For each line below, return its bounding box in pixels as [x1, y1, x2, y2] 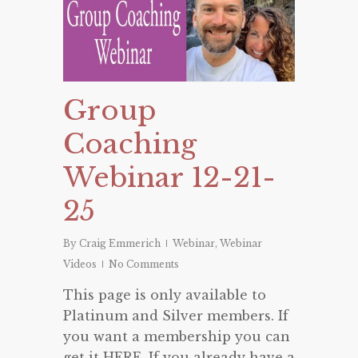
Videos [63, 258, 97, 271]
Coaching [63, 127, 197, 161]
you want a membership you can [63, 328, 290, 345]
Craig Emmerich [79, 237, 161, 250]
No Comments [109, 258, 179, 271]
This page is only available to [63, 287, 266, 304]
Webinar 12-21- [63, 161, 276, 195]
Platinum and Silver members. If [63, 308, 288, 324]
